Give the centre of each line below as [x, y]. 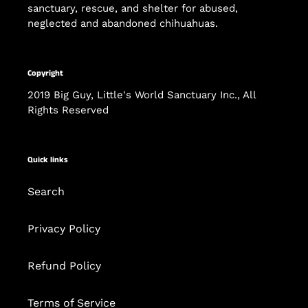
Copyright [45, 74]
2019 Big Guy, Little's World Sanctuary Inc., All [142, 95]
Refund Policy [64, 266]
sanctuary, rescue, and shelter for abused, [133, 9]
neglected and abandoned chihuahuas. [124, 24]
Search [46, 192]
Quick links [48, 159]
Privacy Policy [64, 229]
